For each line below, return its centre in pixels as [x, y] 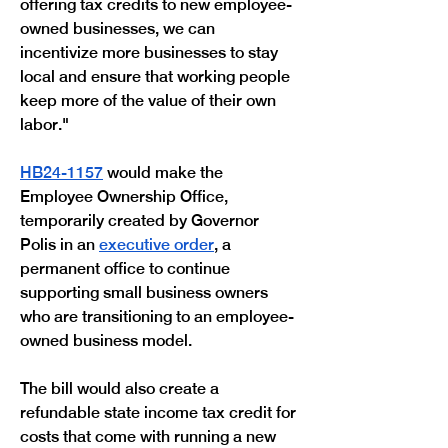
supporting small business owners [146, 292]
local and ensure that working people [157, 76]
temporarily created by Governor [141, 220]
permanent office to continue [127, 268]
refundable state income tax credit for [160, 412]
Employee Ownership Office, [126, 196]
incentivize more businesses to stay [151, 52]
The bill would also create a [121, 388]
